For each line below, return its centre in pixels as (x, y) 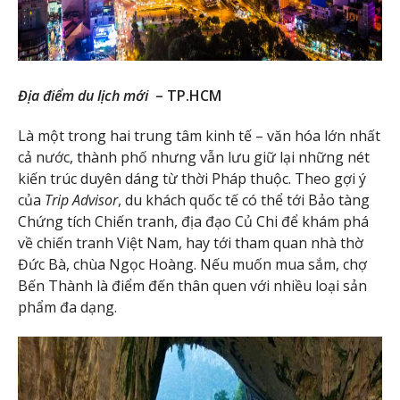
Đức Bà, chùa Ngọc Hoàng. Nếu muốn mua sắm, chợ (192, 264)
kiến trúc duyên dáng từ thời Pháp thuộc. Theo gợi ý (192, 178)
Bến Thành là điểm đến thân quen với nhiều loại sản (192, 285)
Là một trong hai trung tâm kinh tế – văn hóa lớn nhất (199, 135)
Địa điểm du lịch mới (83, 96)
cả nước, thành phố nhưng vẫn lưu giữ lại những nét (194, 157)
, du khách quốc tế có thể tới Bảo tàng (244, 200)
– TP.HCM (185, 96)
